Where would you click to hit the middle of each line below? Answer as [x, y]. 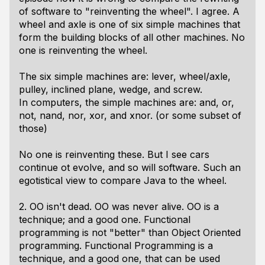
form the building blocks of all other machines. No [132, 37]
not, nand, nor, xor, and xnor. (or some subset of [130, 115]
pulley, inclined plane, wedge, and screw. [111, 89]
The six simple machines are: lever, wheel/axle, [125, 76]
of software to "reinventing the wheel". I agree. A [129, 11]
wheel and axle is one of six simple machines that [130, 24]
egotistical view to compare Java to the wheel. [123, 180]
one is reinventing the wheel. [83, 50]
